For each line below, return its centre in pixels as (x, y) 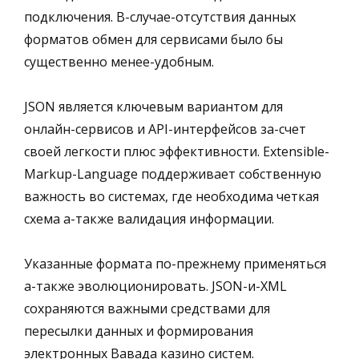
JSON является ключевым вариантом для (153, 106)
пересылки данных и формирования (139, 331)
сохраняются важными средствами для (147, 308)
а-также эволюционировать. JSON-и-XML (155, 286)
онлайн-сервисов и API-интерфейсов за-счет (165, 129)
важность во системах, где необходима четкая (171, 196)
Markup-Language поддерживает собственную (173, 173)
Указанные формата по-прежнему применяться (175, 263)
